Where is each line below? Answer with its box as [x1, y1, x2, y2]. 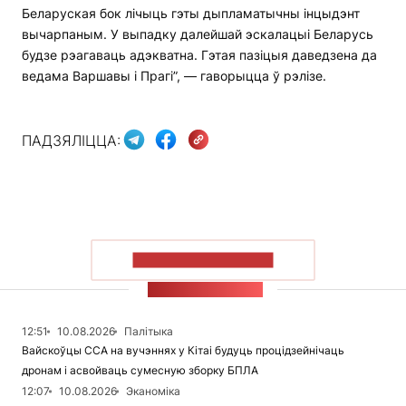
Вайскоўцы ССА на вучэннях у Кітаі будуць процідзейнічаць [22, 343, 344, 358]
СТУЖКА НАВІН [148, 282, 263, 298]
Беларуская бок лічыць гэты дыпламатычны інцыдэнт [22, 5, 360, 22]
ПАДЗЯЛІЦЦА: [22, 130, 121, 150]
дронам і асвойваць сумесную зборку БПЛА [22, 363, 258, 378]
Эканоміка [126, 384, 180, 399]
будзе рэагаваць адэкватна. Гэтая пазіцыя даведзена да [22, 47, 377, 63]
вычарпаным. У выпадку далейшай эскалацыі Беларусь [22, 26, 373, 43]
